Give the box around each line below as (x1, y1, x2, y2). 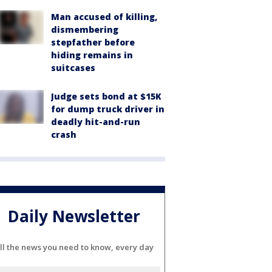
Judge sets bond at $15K (51, 90, 161, 103)
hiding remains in (51, 49, 133, 61)
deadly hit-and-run (51, 116, 140, 128)
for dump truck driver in (51, 103, 165, 115)
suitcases (51, 62, 95, 74)
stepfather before (51, 36, 135, 49)
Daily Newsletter (8, 205, 140, 227)
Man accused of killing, (51, 11, 157, 23)
